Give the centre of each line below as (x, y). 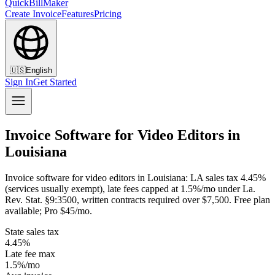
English (39, 70)
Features (78, 14)
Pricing (108, 14)
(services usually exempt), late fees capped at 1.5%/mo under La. (130, 188)
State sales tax (32, 231)
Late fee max (30, 254)
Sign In (19, 82)
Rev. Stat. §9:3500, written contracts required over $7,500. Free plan (137, 199)
